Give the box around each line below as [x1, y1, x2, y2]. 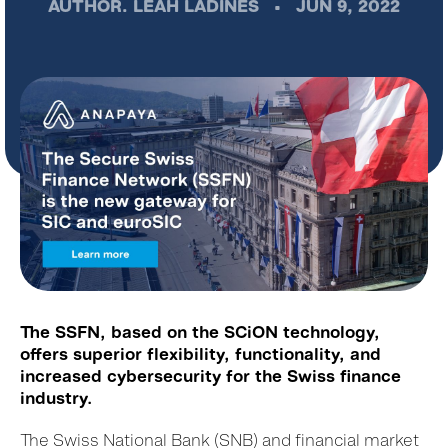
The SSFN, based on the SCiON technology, [20, 322, 380, 343]
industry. [20, 388, 92, 409]
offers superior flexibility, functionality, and [20, 344, 381, 365]
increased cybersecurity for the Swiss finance [20, 366, 401, 387]
